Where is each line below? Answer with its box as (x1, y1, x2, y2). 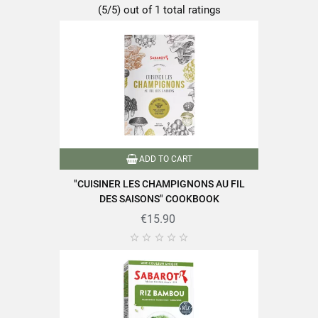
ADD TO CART (138, 154, 192, 164)
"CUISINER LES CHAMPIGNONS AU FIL (73, 178, 245, 190)
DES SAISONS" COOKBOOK (99, 193, 219, 204)
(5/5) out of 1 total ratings (97, 4, 221, 16)
